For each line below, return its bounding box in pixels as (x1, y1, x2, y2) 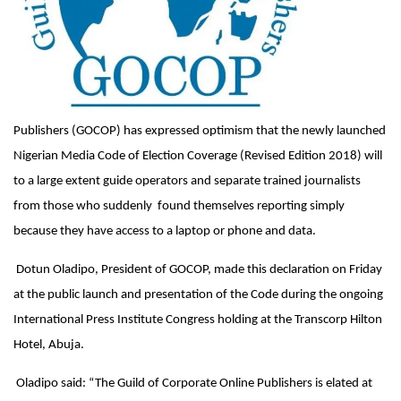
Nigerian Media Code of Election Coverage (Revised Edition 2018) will (13, 149, 382, 163)
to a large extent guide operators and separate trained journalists (13, 174, 361, 188)
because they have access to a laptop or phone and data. (13, 224, 319, 238)
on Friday (332, 262, 382, 277)
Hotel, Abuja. (13, 337, 84, 352)
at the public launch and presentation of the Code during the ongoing (13, 287, 383, 302)
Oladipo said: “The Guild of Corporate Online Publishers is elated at (13, 376, 372, 390)
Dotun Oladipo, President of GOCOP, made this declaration (13, 262, 332, 277)
